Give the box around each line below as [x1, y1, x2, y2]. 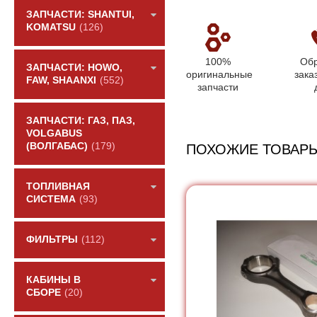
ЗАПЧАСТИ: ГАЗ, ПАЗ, [26, 115, 135, 126]
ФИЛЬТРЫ [26, 234, 78, 245]
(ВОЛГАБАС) [26, 141, 88, 151]
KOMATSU [26, 22, 76, 33]
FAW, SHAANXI [26, 75, 96, 86]
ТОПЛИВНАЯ [26, 181, 90, 192]
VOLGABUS [26, 128, 82, 139]
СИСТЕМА [26, 194, 76, 204]
